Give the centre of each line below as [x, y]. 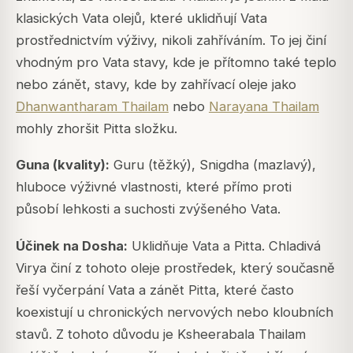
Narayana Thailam [264, 107]
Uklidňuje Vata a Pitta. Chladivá [224, 245]
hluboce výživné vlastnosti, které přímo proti [154, 187]
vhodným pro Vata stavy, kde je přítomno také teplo [176, 63]
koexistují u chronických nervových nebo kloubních [175, 312]
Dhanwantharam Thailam [92, 107]
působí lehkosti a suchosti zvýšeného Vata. [148, 209]
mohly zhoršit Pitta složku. [97, 129]
